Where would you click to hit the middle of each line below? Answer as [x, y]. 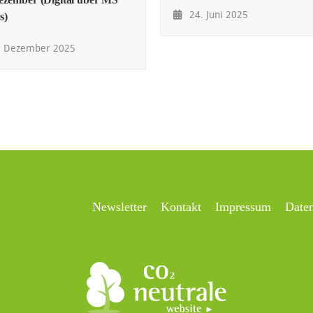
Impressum [243, 207]
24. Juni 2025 [218, 14]
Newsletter [119, 207]
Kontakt [181, 207]
